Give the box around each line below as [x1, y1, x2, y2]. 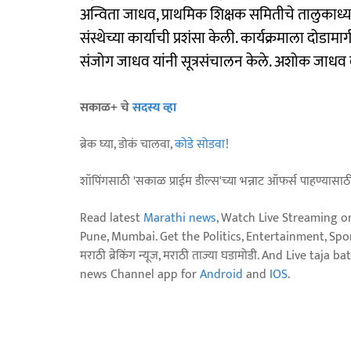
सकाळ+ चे [80, 96, 132, 118]
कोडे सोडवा [175, 133, 226, 155]
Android [200, 263, 243, 285]
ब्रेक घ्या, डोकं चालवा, [80, 133, 175, 155]
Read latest [80, 207, 143, 229]
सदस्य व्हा [132, 96, 176, 118]
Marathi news [143, 207, 216, 229]
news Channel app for [80, 263, 200, 285]
